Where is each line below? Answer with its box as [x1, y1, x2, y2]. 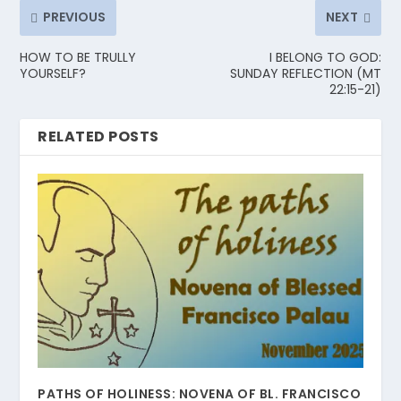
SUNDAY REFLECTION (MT [229, 64, 381, 82]
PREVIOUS [43, 7, 107, 26]
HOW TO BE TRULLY [20, 47, 137, 66]
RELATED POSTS [38, 125, 159, 147]
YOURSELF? [20, 64, 87, 82]
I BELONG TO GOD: [269, 47, 381, 66]
